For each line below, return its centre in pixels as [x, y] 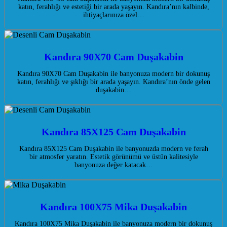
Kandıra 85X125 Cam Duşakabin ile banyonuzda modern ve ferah [113, 149]
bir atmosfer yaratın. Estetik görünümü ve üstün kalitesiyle [113, 157]
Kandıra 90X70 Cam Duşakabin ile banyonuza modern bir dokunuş [113, 74]
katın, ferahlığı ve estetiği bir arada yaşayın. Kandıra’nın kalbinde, [113, 7]
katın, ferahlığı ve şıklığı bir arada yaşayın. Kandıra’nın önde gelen [113, 82]
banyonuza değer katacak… [113, 165]
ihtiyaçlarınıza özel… [113, 15]
